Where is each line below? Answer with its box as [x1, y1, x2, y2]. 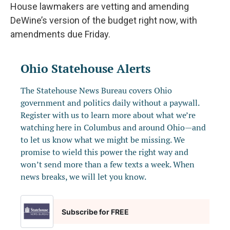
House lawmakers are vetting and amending [10, 1, 189, 12]
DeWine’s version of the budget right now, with [10, 15, 197, 26]
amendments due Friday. [10, 29, 110, 40]
